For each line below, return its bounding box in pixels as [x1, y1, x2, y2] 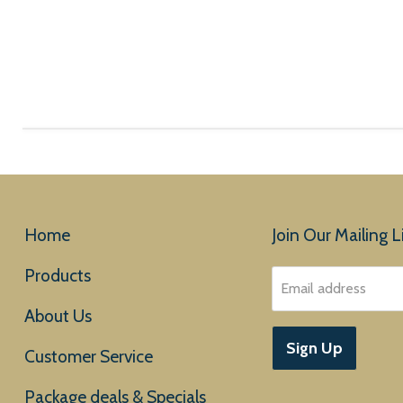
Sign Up [285, 338, 343, 358]
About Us [24, 305, 92, 327]
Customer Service [24, 345, 153, 367]
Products [24, 264, 91, 286]
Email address [280, 280, 366, 297]
